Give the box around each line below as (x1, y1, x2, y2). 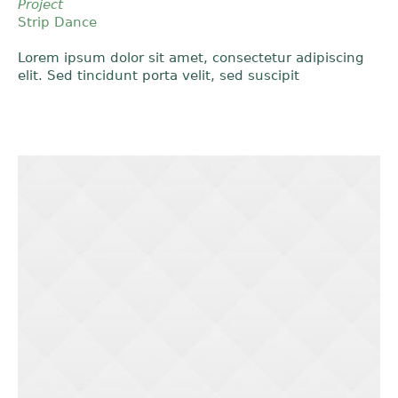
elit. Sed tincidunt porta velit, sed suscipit (18, 68, 299, 84)
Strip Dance (18, 14, 97, 30)
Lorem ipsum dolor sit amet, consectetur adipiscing (18, 50, 364, 66)
